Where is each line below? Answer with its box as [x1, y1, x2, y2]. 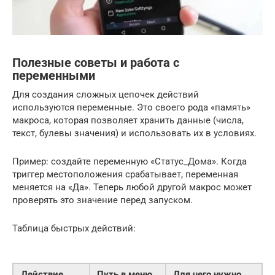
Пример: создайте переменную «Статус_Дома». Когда [12, 155, 247, 167]
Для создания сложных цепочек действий [12, 88, 199, 100]
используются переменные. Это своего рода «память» [12, 101, 250, 113]
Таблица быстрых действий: [12, 222, 136, 234]
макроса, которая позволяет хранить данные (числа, [12, 114, 244, 126]
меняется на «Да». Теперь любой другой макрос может [12, 181, 252, 193]
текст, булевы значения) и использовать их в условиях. [12, 127, 257, 139]
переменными [12, 68, 95, 83]
